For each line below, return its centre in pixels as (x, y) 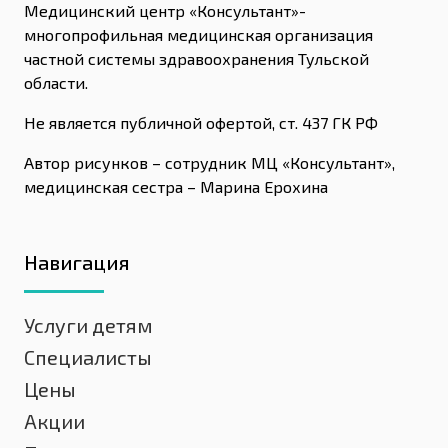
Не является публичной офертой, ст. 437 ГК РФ (201, 122)
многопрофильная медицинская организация (198, 34)
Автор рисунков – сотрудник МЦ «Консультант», (209, 162)
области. (56, 82)
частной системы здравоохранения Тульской (196, 58)
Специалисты (88, 357)
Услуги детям (88, 325)
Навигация (77, 262)
